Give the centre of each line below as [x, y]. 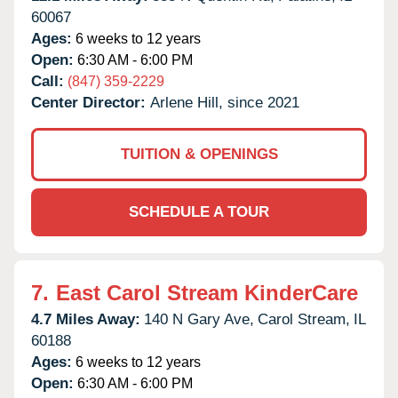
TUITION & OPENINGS [199, 154]
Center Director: [91, 102]
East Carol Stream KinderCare [207, 292]
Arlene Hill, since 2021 [225, 102]
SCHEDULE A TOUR [199, 211]
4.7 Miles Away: [86, 319]
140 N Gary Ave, [199, 319]
